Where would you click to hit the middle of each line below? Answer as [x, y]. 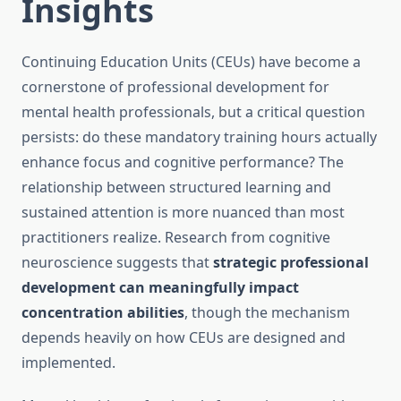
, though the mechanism [267, 313]
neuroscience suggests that [117, 263]
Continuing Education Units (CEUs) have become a [191, 62]
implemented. [68, 363]
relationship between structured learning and [176, 188]
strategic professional [291, 263]
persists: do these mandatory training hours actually [199, 137]
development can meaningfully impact [160, 288]
